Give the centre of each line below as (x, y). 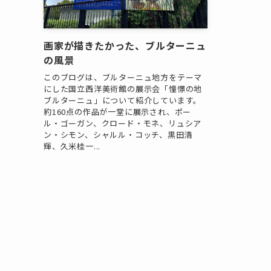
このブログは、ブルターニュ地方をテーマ (123, 77)
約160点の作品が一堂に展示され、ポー (118, 111)
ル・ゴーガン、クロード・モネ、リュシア (123, 123)
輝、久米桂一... (72, 146)
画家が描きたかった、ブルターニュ (125, 46)
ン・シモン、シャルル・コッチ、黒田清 (118, 134)
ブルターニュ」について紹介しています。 (123, 100)
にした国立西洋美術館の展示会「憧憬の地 (123, 88)
